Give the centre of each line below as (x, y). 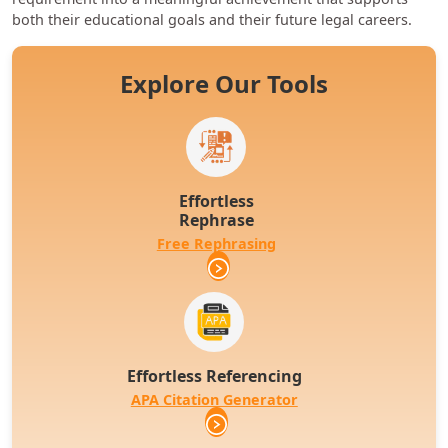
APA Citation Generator (214, 400)
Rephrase (216, 220)
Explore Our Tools (224, 84)
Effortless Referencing (214, 376)
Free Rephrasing (216, 244)
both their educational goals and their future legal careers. (212, 20)
